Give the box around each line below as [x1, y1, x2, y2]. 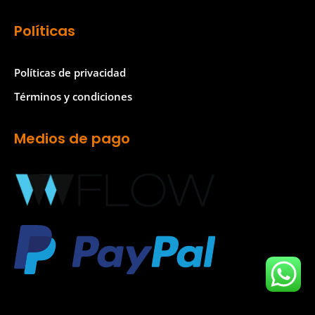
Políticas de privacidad [14, 65, 126, 79]
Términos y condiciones [14, 89, 132, 103]
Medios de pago [14, 128, 130, 148]
